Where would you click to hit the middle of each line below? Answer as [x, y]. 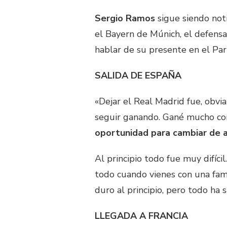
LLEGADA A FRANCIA [141, 216]
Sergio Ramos [125, 18]
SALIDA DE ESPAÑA [138, 76]
